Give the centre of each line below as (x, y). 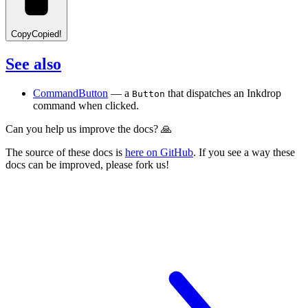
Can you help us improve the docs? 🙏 (89, 129)
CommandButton (70, 93)
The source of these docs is (64, 152)
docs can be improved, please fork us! (87, 164)
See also (33, 64)
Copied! (47, 34)
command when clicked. (86, 105)
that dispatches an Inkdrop (223, 93)
